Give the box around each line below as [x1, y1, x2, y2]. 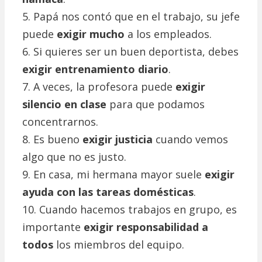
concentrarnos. [22, 115, 98, 129]
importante [22, 220, 84, 235]
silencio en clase [22, 97, 106, 112]
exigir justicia [82, 132, 153, 147]
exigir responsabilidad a [84, 220, 208, 235]
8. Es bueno [22, 132, 82, 147]
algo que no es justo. [22, 150, 126, 164]
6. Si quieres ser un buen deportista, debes [22, 44, 239, 59]
